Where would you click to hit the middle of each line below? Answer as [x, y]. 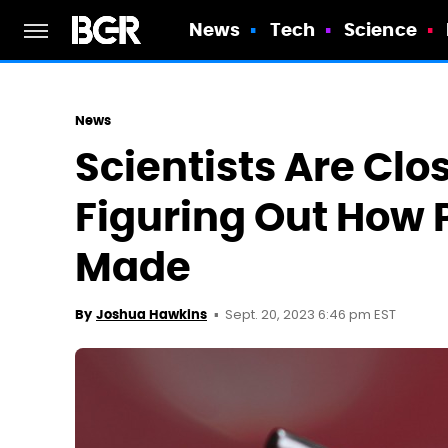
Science [380, 29]
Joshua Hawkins [151, 314]
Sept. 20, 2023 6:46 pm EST [310, 315]
